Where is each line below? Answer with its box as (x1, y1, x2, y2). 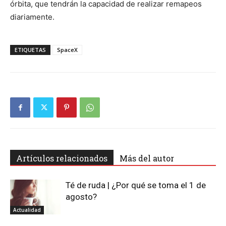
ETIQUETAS (15, 46, 46, 53)
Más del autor (120, 153, 174, 163)
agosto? (66, 192, 97, 202)
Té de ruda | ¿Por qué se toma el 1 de (66, 180, 206, 190)
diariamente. (10, 12, 54, 22)
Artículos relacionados (16, 153, 107, 163)
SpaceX (57, 46, 78, 53)
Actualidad (13, 206, 41, 213)
